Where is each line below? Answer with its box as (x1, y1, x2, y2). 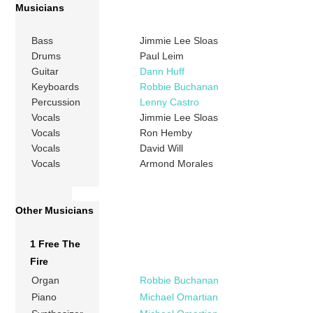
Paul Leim (140, 50, 184, 62)
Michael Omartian (140, 291, 219, 303)
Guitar (31, 66, 59, 78)
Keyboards (31, 81, 80, 93)
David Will (140, 143, 184, 154)
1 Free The (30, 238, 81, 250)
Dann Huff (140, 66, 185, 78)
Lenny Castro (140, 96, 200, 108)
